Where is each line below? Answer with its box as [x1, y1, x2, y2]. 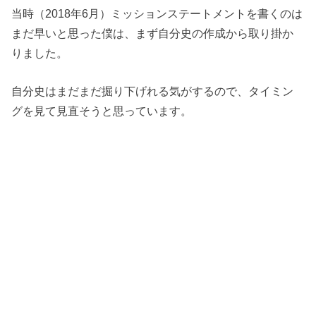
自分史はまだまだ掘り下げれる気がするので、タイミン [11, 85, 294, 98]
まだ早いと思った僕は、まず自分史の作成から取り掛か [11, 26, 294, 39]
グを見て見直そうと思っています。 [11, 104, 193, 118]
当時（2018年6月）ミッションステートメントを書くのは [11, 6, 303, 20]
